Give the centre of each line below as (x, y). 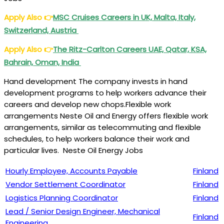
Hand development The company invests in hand (96, 81)
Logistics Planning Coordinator (62, 198)
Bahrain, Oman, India (42, 62)
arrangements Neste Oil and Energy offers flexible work (106, 116)
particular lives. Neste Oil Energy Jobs (73, 150)
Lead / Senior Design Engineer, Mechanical (83, 211)
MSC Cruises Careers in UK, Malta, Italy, (124, 17)
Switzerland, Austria (41, 30)
